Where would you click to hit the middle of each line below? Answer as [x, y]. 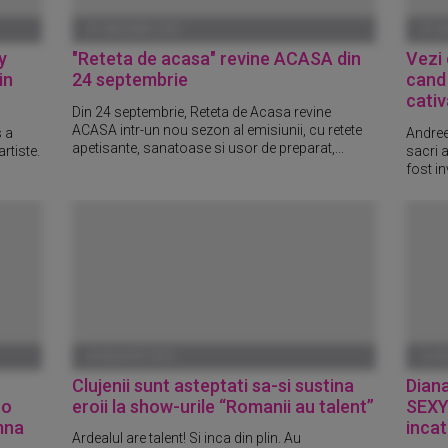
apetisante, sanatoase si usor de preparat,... [208, 147]
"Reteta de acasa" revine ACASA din [217, 58]
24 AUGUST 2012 [131, 356]
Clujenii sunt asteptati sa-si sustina [213, 385]
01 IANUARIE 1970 [133, 29]
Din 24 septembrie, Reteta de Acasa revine [202, 111]
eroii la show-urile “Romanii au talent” [223, 406]
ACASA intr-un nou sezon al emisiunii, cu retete [217, 129]
